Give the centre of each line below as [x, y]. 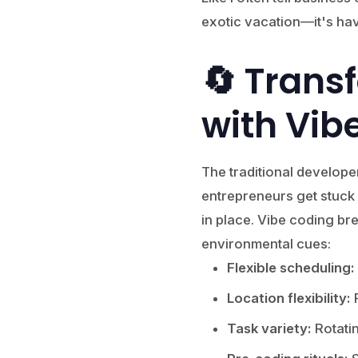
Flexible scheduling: [290, 268]
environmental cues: [266, 244]
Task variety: [269, 328]
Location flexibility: [288, 298]
